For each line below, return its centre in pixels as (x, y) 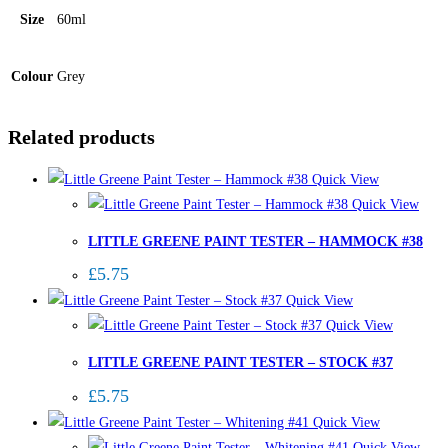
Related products (81, 136)
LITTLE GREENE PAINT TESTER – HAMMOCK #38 (255, 241)
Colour (32, 76)
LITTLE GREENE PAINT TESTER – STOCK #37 (240, 363)
